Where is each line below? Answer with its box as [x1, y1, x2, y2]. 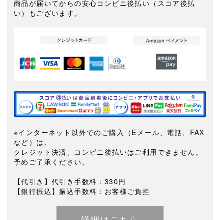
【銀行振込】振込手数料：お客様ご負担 [14, 186, 150, 196]
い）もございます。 [14, 8, 82, 18]
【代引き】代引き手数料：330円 [14, 176, 126, 187]
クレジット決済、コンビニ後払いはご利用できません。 [14, 147, 203, 157]
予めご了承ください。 [14, 157, 89, 167]
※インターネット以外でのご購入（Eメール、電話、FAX [14, 127, 205, 137]
